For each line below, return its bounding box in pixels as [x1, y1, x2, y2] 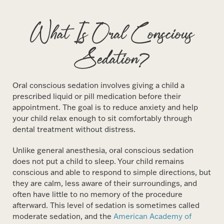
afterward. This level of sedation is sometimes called [12, 200, 200, 210]
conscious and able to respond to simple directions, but [12, 167, 211, 177]
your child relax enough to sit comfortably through [12, 113, 192, 123]
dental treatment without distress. [12, 124, 136, 134]
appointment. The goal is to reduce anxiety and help [12, 102, 198, 112]
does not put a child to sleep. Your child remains [12, 156, 184, 166]
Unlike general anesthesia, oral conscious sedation [12, 145, 194, 155]
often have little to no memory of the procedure [12, 189, 183, 199]
